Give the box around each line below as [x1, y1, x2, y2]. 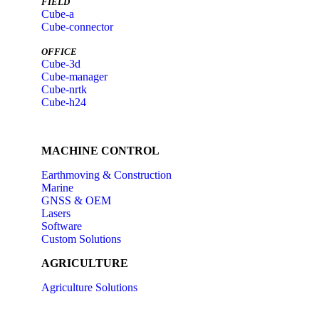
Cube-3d [41, 58, 80, 70]
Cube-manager [41, 70, 108, 83]
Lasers [41, 207, 70, 219]
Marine [41, 182, 73, 194]
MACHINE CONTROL [41, 145, 159, 157]
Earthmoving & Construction [41, 169, 172, 181]
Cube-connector [41, 21, 113, 33]
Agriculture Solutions [41, 281, 137, 293]
